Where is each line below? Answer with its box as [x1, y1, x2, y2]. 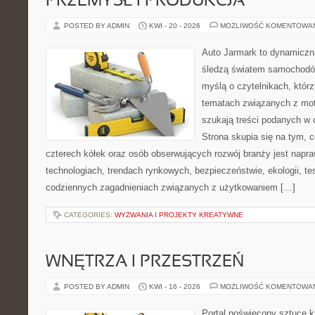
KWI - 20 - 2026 [149, 22, 200, 30]
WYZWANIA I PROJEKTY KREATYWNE [115, 211, 243, 219]
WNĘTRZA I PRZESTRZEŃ [46, 255, 244, 270]
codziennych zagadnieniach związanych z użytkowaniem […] [46, 182, 295, 193]
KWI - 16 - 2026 [149, 283, 200, 290]
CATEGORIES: [64, 211, 115, 219]
